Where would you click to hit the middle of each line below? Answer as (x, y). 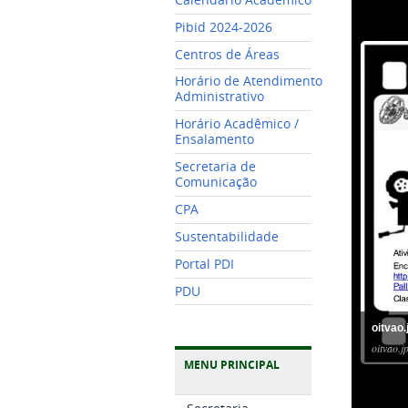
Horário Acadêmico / (237, 124)
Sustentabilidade (227, 236)
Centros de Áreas (227, 54)
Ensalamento (214, 140)
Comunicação (216, 183)
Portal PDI (204, 264)
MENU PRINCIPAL (232, 365)
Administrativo (219, 97)
